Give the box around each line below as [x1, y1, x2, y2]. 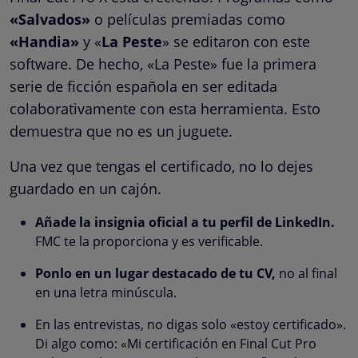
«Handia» [10, 31, 79, 51]
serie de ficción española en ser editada [10, 76, 277, 96]
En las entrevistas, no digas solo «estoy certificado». [35, 315, 346, 333]
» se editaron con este [162, 31, 310, 51]
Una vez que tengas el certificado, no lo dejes [10, 156, 313, 176]
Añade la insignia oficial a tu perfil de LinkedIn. [35, 213, 335, 231]
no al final [276, 264, 337, 282]
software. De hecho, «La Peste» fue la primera [10, 54, 316, 74]
